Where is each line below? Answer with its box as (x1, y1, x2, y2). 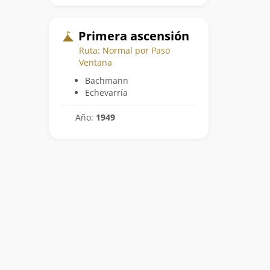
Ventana (79, 56, 112, 68)
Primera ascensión (75, 28, 189, 44)
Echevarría (85, 86, 128, 98)
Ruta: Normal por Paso (79, 44, 170, 56)
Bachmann (85, 74, 128, 86)
